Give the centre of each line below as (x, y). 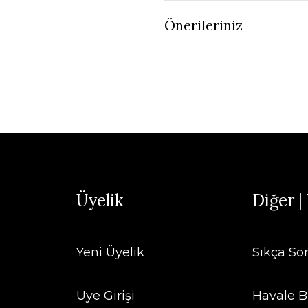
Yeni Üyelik (110, 252)
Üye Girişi (105, 296)
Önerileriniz (203, 25)
